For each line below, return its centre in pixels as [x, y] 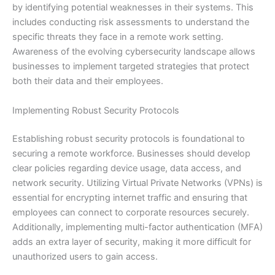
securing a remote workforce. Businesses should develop [131, 153]
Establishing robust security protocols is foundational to [129, 138]
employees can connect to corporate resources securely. [131, 212]
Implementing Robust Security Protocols [96, 110]
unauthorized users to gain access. [85, 256]
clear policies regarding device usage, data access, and [127, 168]
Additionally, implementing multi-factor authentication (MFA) [137, 227]
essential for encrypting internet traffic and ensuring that [130, 197]
